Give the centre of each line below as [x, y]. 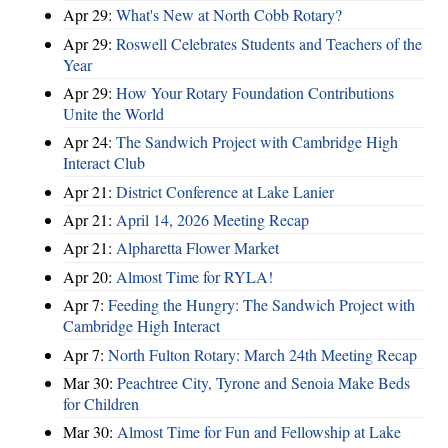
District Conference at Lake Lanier [225, 191]
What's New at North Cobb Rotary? [229, 15]
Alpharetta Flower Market [197, 248]
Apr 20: [89, 276]
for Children [101, 403]
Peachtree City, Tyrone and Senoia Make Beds [263, 382]
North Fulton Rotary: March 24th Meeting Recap [262, 354]
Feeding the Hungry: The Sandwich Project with [261, 305]
